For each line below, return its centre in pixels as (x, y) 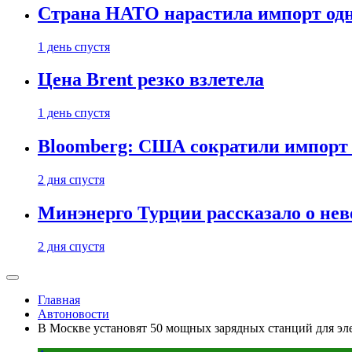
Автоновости (73, 314)
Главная (59, 300)
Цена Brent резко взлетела (151, 80)
